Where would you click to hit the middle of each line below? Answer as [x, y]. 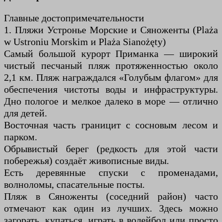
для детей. [26, 113]
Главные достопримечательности [74, 18]
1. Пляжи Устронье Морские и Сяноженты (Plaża [111, 30]
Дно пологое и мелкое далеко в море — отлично [111, 101]
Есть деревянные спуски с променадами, [111, 173]
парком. [21, 137]
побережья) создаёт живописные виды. [86, 161]
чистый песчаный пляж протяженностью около [111, 66]
